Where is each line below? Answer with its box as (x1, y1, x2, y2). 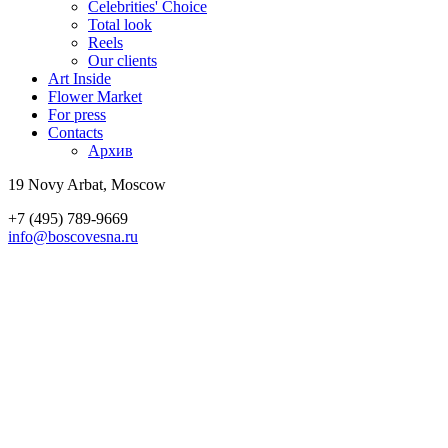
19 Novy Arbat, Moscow (8, 175, 166, 193)
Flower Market (48, 87, 142, 105)
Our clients (88, 51, 157, 69)
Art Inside (48, 69, 111, 87)
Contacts (48, 123, 103, 141)
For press (48, 105, 106, 123)
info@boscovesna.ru (8, 227, 138, 245)
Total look (88, 15, 152, 33)
